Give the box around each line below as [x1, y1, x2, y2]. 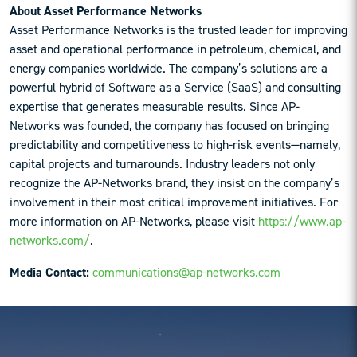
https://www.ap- [258, 213, 346, 230]
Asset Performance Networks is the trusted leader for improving [10, 22, 347, 39]
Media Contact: [10, 264, 92, 281]
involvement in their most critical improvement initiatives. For [10, 194, 338, 211]
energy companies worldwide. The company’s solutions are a [10, 60, 328, 77]
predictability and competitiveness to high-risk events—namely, [10, 136, 340, 154]
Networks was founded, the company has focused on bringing [10, 117, 329, 135]
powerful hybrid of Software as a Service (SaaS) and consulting [10, 79, 341, 96]
